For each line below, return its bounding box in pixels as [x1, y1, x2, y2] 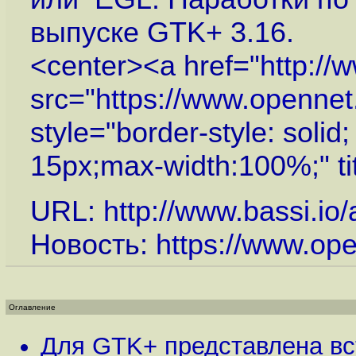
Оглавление [9, 303, 56, 311]
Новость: [29, 228, 156, 261]
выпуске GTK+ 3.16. [29, 16, 294, 49]
